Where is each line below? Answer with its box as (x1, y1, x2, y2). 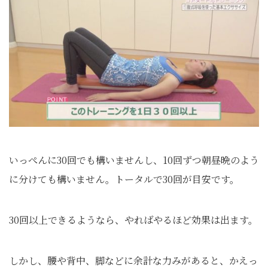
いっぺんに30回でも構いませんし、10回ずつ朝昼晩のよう (9, 153, 259, 167)
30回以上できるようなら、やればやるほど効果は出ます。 (9, 213, 258, 227)
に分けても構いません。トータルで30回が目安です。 (9, 172, 239, 186)
